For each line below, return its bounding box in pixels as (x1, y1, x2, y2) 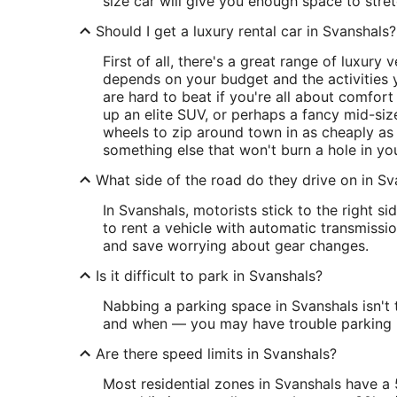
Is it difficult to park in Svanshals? (96, 267, 323, 284)
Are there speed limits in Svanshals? (96, 345, 337, 362)
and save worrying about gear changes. (103, 237, 369, 254)
